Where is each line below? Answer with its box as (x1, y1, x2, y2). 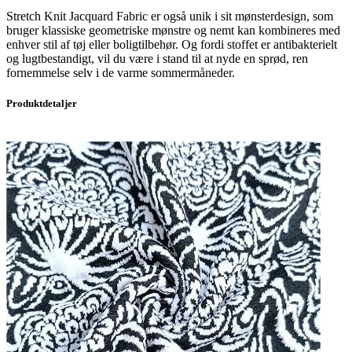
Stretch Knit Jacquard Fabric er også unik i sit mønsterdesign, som (6, 9, 333, 24)
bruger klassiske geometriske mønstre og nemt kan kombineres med (6, 24, 340, 38)
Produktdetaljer (6, 97, 77, 110)
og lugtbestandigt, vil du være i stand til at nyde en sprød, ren (6, 52, 308, 66)
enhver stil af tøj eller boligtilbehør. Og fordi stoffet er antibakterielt (6, 38, 337, 52)
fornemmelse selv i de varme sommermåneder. (6, 66, 235, 80)
